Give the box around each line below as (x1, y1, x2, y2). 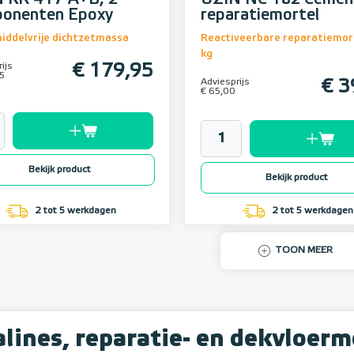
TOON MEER (274, 246, 333, 256)
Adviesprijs (201, 77, 250, 88)
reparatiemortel (201, 7, 319, 24)
